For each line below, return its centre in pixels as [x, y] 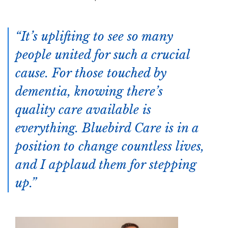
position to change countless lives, [110, 146]
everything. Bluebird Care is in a [107, 128]
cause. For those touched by [91, 73]
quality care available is [83, 109]
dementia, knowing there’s [89, 91]
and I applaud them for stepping [106, 164]
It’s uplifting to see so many [97, 36]
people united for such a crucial [103, 54]
